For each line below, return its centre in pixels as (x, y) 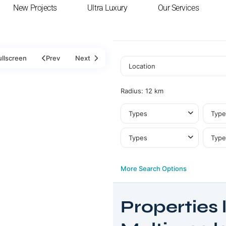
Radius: (133, 91)
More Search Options (154, 168)
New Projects (35, 8)
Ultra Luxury (107, 8)
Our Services (178, 8)
